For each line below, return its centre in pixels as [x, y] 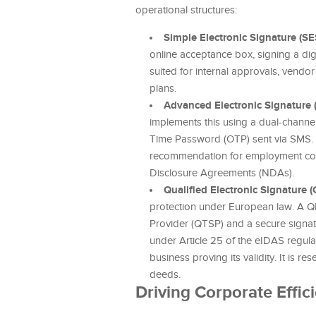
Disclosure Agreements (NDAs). [222, 173]
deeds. [165, 275]
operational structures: [186, 10]
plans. [163, 89]
